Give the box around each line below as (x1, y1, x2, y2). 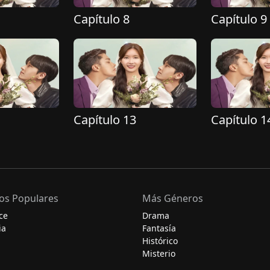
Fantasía (142, 222, 176, 234)
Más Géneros (142, 192, 203, 205)
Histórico (142, 235, 178, 246)
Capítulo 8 (74, 11, 130, 28)
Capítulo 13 (74, 111, 136, 128)
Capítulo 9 (211, 11, 267, 28)
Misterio (142, 248, 175, 259)
